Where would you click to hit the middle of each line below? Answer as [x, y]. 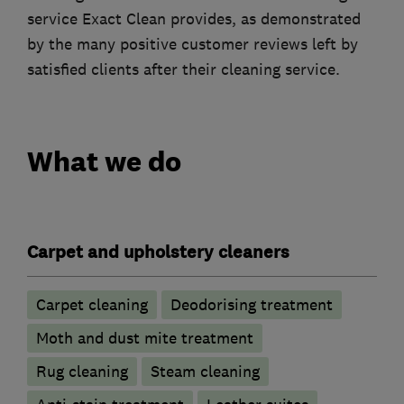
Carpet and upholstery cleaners [158, 253]
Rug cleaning [82, 372]
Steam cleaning [205, 372]
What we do [104, 162]
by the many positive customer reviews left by [193, 44]
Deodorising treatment [252, 305]
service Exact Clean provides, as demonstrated [194, 18]
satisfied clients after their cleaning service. [184, 69]
